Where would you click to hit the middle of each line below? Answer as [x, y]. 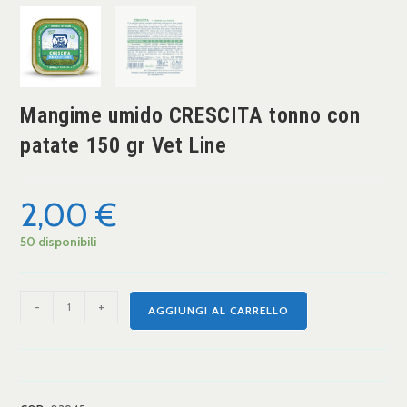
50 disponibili [59, 241]
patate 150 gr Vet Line [124, 145]
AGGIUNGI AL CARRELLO [219, 310]
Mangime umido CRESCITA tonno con [190, 115]
